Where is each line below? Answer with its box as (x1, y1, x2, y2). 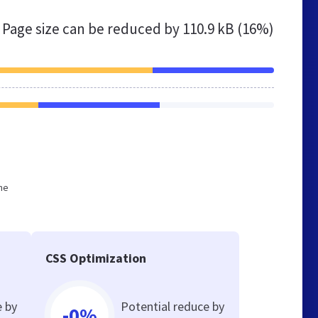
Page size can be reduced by (2, 19, 182, 38)
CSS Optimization (45, 250, 147, 266)
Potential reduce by (121, 298, 225, 314)
